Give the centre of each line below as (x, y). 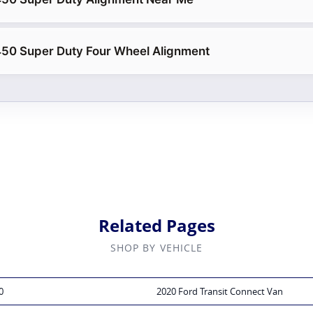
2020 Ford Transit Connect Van (220, 292)
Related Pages (156, 226)
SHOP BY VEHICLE (156, 248)
